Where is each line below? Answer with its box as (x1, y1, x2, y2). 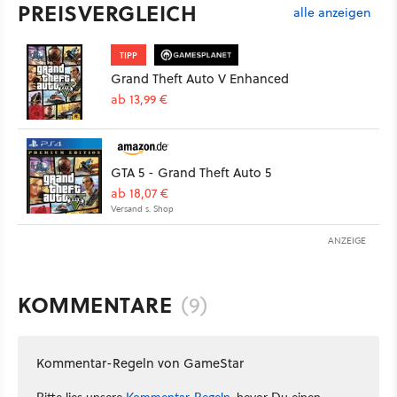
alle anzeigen (293, 3, 370, 21)
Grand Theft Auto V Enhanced (111, 69, 289, 89)
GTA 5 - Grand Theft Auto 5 (111, 163, 271, 183)
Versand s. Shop (111, 202, 174, 215)
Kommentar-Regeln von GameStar (36, 354, 244, 373)
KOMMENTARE (18, 289, 172, 321)
